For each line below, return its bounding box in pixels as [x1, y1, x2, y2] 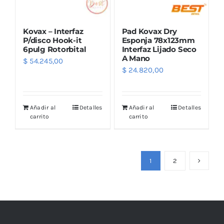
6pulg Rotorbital [23, 44, 86, 54]
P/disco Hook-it [23, 35, 82, 45]
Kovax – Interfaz [23, 26, 83, 36]
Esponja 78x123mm [121, 35, 195, 45]
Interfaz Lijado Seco [121, 44, 196, 54]
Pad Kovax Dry [121, 26, 177, 36]
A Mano [121, 53, 150, 63]
